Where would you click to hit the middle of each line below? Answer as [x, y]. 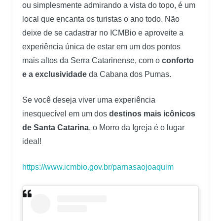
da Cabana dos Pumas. [129, 74]
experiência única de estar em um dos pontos [101, 46]
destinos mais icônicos [152, 113]
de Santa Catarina [55, 127]
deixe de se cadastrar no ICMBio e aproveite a [103, 33]
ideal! [32, 141]
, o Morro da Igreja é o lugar [137, 127]
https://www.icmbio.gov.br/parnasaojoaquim [98, 167]
